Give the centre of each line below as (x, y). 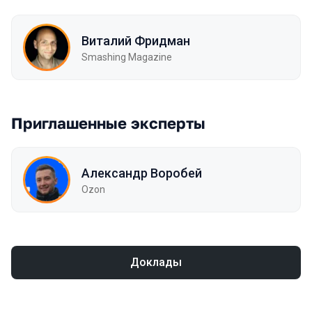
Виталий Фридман (136, 40)
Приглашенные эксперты (108, 123)
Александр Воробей (142, 173)
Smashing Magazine (127, 57)
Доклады (156, 262)
